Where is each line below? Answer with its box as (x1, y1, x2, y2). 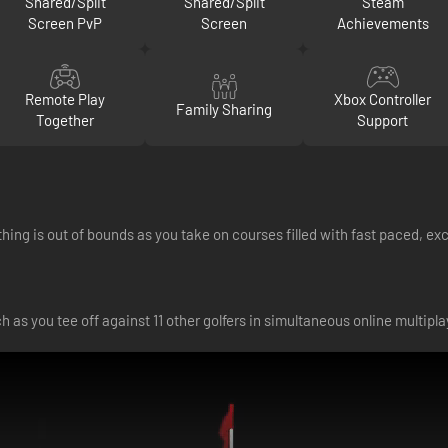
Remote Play (25, 89, 106, 108)
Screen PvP (28, 13, 103, 32)
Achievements (336, 13, 429, 32)
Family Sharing (176, 100, 272, 119)
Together (36, 110, 95, 129)
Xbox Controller (334, 89, 432, 108)
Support (357, 110, 409, 129)
